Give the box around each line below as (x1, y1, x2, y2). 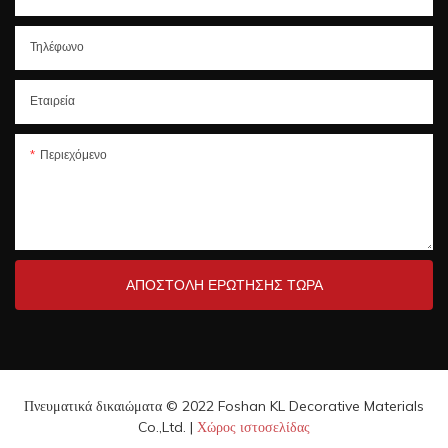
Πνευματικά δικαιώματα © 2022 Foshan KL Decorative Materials (24, 396, 424, 415)
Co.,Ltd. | (138, 417, 197, 436)
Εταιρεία (30, 92, 75, 108)
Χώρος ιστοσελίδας (197, 417, 310, 436)
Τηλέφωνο (30, 38, 84, 54)
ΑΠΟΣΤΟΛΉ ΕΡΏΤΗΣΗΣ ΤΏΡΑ (125, 275, 323, 294)
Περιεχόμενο (40, 146, 107, 162)
